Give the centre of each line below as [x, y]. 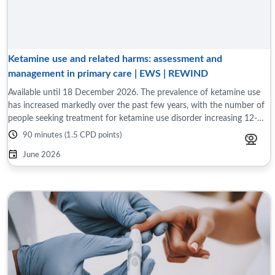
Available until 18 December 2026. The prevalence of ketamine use [134, 92]
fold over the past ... [45, 131]
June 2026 [42, 155]
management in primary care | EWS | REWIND [108, 74]
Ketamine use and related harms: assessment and [115, 59]
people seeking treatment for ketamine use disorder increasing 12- [133, 118]
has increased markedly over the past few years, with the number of [136, 105]
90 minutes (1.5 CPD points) [72, 135]
